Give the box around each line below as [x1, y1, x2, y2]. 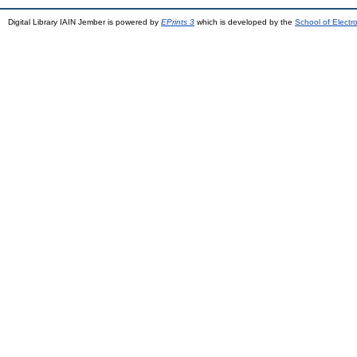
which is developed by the [194, 17, 295, 26]
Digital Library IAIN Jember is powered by [8, 17, 161, 26]
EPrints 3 [161, 17, 194, 26]
